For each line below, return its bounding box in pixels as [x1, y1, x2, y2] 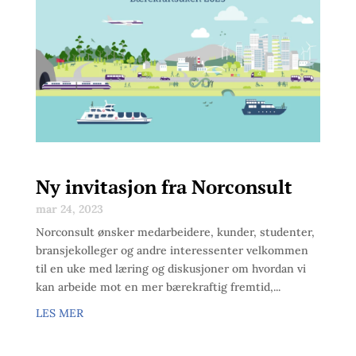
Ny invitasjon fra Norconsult [35, 173, 292, 199]
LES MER [35, 305, 83, 320]
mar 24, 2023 [35, 201, 103, 216]
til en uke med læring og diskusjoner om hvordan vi [35, 261, 306, 276]
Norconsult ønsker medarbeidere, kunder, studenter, [35, 224, 315, 239]
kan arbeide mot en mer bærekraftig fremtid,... [35, 279, 281, 294]
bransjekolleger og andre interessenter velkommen [35, 242, 308, 257]
